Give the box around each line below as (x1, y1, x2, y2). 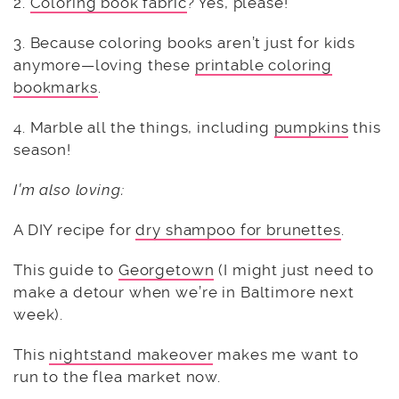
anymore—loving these (13, 55, 195, 74)
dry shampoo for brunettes (135, 220, 341, 239)
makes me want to (213, 345, 359, 363)
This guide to (13, 260, 118, 279)
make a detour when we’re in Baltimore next (13, 282, 354, 301)
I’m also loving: (13, 180, 125, 199)
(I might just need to (214, 260, 375, 279)
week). (13, 305, 64, 323)
